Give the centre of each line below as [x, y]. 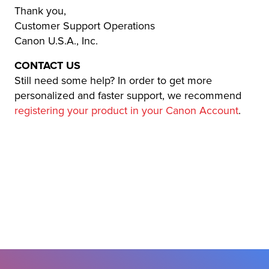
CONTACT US [47, 65]
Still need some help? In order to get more [113, 80]
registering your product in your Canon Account [126, 110]
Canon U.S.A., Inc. [56, 41]
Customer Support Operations [85, 26]
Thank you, [40, 11]
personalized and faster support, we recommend [128, 95]
